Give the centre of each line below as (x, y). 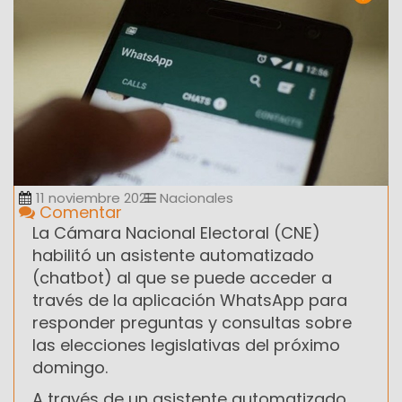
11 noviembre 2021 (93, 197)
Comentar (79, 212)
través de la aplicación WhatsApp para (190, 300)
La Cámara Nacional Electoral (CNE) (176, 232)
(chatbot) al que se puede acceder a (182, 277)
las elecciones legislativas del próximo (186, 345)
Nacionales (195, 197)
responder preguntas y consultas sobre (192, 322)
